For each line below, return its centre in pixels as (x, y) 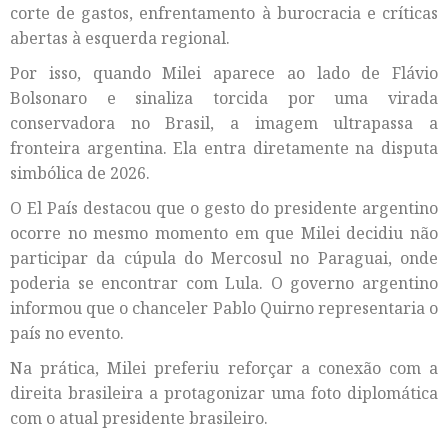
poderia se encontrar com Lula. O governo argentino (224, 282)
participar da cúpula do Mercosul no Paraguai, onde (224, 257)
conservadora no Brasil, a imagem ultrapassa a (224, 122)
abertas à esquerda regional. (120, 37)
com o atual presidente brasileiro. (139, 417)
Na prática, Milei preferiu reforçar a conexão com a (224, 367)
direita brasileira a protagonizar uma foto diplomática (224, 392)
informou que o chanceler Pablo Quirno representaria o (224, 307)
